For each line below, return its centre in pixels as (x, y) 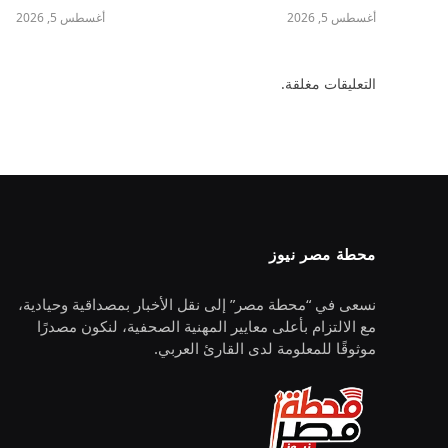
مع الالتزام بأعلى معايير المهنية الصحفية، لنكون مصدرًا (206, 326)
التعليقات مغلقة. (328, 84)
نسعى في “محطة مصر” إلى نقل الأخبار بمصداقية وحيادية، (197, 304)
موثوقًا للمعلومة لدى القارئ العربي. (265, 348)
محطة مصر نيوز (322, 254)
